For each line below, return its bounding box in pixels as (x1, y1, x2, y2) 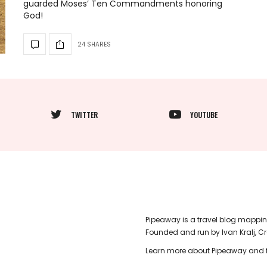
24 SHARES (77, 39, 111, 49)
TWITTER (70, 109, 98, 120)
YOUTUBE (190, 109, 218, 120)
